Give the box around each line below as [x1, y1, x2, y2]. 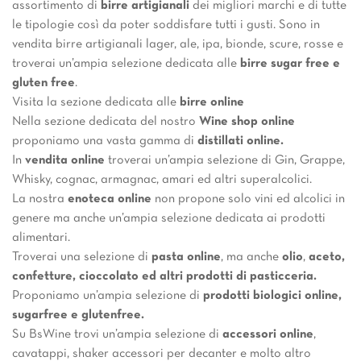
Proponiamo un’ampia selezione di [12, 289, 200, 301]
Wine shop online [199, 115, 295, 127]
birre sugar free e [240, 57, 340, 69]
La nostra [12, 193, 68, 205]
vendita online [25, 154, 108, 166]
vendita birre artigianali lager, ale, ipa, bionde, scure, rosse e [12, 38, 343, 50]
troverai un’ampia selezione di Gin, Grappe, [108, 154, 345, 166]
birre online [180, 96, 244, 108]
